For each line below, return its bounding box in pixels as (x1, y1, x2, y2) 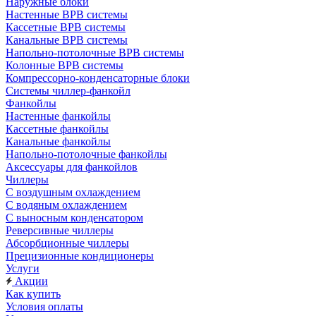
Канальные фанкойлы (6, 135, 111, 147)
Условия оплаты (6, 300, 83, 312)
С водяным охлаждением (6, 199, 127, 211)
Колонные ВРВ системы (6, 59, 123, 71)
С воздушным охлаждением (6, 186, 140, 198)
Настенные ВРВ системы (6, 8, 128, 20)
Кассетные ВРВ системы (6, 21, 126, 33)
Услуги (6, 262, 39, 274)
